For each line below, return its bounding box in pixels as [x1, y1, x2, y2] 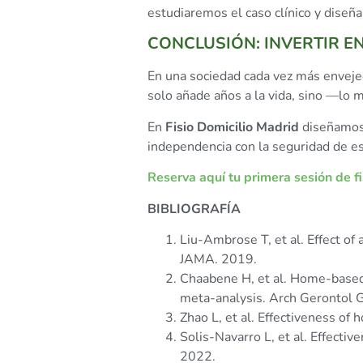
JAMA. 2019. [180, 250, 257, 268]
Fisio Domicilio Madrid [165, 117, 299, 136]
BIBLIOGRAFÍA [147, 199, 241, 218]
